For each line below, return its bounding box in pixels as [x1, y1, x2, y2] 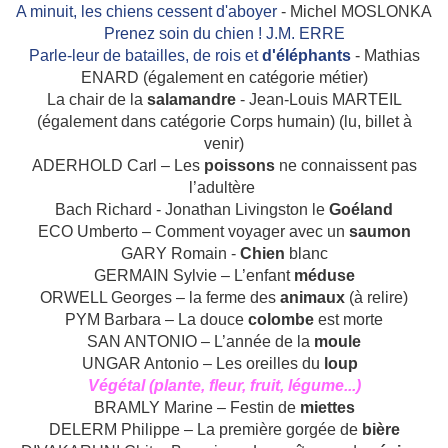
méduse [293, 267, 355, 285]
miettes [299, 399, 355, 417]
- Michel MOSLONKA [281, 3, 432, 21]
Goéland [329, 201, 393, 219]
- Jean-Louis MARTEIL [235, 91, 402, 109]
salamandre [146, 91, 236, 109]
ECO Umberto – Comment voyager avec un [37, 223, 349, 241]
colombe [248, 311, 314, 329]
